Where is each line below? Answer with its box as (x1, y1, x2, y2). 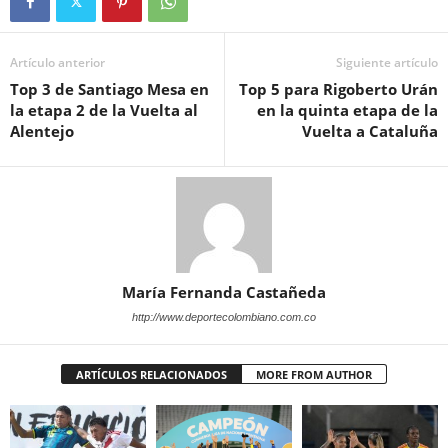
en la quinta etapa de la (257, 99, 438, 120)
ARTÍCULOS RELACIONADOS (76, 366, 227, 382)
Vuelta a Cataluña (302, 120, 438, 141)
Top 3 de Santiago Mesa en (10, 78, 209, 99)
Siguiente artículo (336, 53, 438, 71)
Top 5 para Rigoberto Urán (239, 78, 438, 99)
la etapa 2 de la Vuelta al (10, 99, 198, 120)
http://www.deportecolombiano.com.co (132, 310, 316, 323)
